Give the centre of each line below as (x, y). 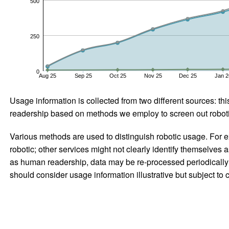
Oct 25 (118, 75)
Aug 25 (47, 75)
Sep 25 (83, 75)
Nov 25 (153, 75)
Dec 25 (188, 75)
